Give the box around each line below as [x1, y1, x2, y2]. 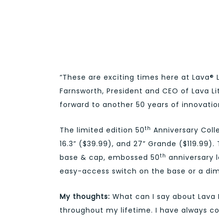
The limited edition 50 [60, 125, 145, 135]
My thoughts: [60, 192, 110, 202]
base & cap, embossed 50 [60, 152, 160, 162]
